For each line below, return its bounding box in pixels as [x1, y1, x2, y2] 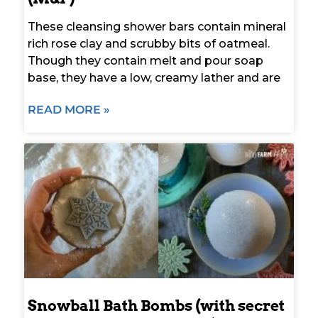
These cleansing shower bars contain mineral [28, 19, 286, 33]
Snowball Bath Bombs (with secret [28, 296, 285, 314]
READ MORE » [28, 102, 110, 116]
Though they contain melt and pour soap [28, 53, 263, 67]
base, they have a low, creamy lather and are [28, 70, 280, 84]
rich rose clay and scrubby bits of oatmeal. [28, 36, 270, 50]
